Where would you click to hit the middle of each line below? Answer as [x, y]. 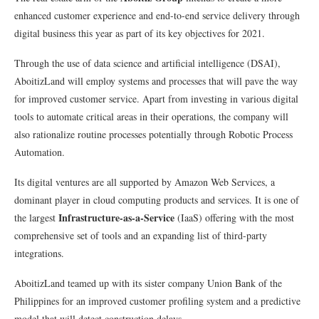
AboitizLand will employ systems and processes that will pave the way [156, 81]
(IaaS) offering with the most [234, 218]
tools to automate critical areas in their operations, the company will [151, 117]
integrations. [39, 253]
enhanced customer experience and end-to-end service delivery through [157, 16]
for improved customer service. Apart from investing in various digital [156, 99]
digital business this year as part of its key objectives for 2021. [140, 33]
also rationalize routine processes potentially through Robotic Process [153, 135]
